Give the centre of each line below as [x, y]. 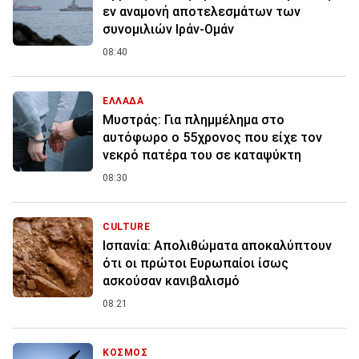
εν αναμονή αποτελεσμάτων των [202, 12]
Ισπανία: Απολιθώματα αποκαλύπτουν [217, 246]
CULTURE [127, 227]
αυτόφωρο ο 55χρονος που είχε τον [212, 138]
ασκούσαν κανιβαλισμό [171, 281]
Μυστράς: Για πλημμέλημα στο [194, 120]
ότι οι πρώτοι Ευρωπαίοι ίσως [196, 264]
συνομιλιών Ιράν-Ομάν [168, 30]
